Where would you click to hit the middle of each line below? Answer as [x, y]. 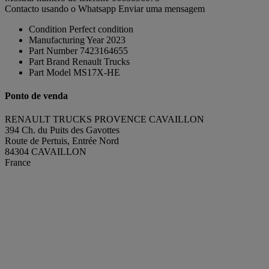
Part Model [50, 72]
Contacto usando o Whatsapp [62, 8]
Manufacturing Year [66, 40]
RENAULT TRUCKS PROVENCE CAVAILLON [104, 119]
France [18, 163]
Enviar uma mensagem [162, 8]
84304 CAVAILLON [46, 152]
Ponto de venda [36, 95]
